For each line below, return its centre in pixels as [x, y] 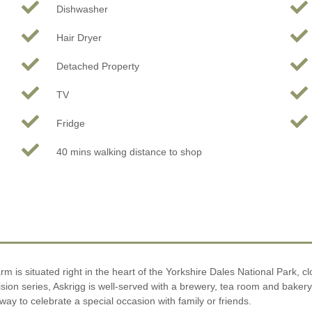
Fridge [70, 123]
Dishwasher [82, 9]
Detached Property [97, 66]
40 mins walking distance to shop [129, 151]
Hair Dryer [79, 37]
